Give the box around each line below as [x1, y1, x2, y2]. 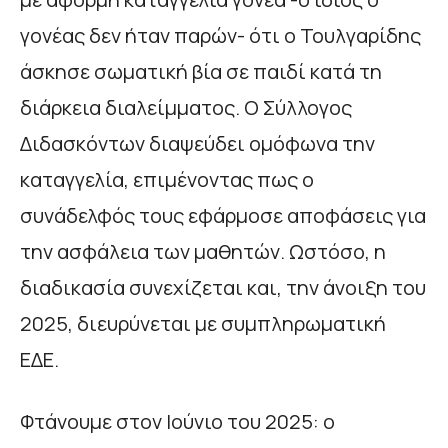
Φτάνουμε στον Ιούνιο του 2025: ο [20, 407, 335, 435]
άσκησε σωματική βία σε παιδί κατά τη [20, 57, 382, 85]
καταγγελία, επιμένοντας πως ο [20, 165, 314, 193]
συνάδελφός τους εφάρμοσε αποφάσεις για [20, 201, 426, 229]
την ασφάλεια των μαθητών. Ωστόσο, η [20, 237, 386, 265]
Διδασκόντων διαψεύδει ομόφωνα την [20, 129, 375, 157]
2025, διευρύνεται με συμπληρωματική [20, 309, 386, 337]
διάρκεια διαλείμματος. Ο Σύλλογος [20, 93, 352, 121]
